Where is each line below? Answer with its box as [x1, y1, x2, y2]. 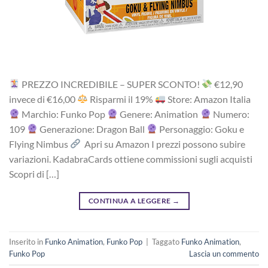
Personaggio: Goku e [157, 123, 245, 135]
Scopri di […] [9, 167, 59, 179]
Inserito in [9, 236, 45, 246]
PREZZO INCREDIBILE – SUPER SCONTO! [20, 78, 202, 90]
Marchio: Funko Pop [20, 108, 108, 120]
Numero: [211, 108, 249, 120]
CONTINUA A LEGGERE [88, 196, 172, 205]
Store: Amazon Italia [166, 93, 251, 105]
